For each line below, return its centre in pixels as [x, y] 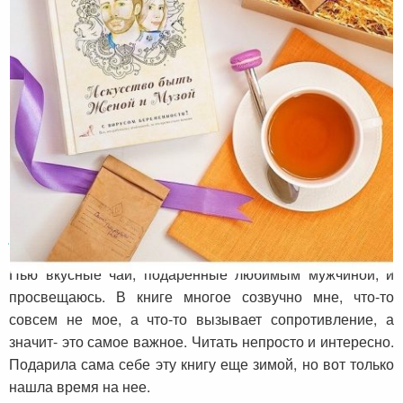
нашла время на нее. [80, 386]
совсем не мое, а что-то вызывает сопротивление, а [201, 318]
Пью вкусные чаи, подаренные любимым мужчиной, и [201, 273]
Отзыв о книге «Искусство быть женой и [191, 212]
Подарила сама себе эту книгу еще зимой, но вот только [201, 363]
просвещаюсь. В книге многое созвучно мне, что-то [201, 296]
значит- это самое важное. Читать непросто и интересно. [201, 341]
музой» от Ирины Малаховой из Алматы [184, 236]
